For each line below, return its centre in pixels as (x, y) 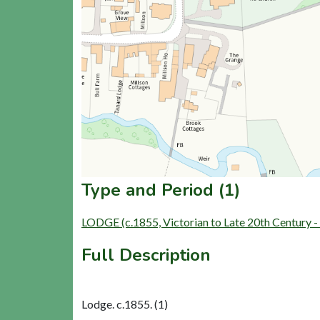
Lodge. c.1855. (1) (125, 304)
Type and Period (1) (161, 190)
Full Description (146, 255)
